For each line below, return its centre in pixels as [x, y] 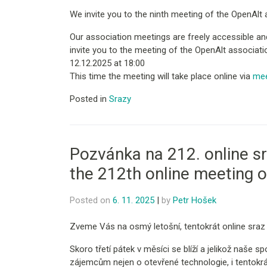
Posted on [91, 200]
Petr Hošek [195, 200]
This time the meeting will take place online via [161, 77]
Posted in [89, 99]
